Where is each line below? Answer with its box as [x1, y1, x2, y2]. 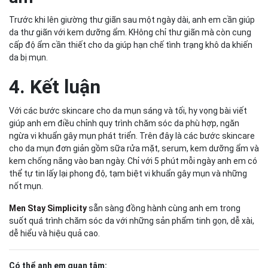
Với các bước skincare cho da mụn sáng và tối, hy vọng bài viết [9, 106, 247, 116]
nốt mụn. [9, 181, 45, 191]
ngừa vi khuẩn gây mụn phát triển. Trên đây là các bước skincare [9, 131, 255, 141]
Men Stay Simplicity [9, 203, 87, 214]
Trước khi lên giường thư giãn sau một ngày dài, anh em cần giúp [9, 15, 255, 25]
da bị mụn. [9, 53, 50, 63]
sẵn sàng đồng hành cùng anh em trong [87, 203, 240, 214]
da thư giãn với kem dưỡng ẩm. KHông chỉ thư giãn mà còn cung [9, 28, 251, 38]
